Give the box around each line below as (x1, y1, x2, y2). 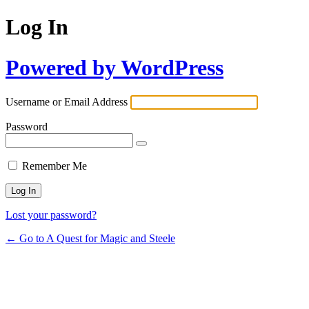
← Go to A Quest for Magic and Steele (6, 232, 175, 245)
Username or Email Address (6, 96, 128, 108)
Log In (6, 14, 68, 40)
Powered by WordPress (6, 54, 223, 80)
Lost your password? (6, 209, 97, 221)
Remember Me (22, 160, 87, 172)
